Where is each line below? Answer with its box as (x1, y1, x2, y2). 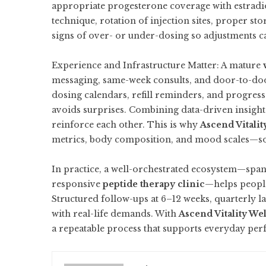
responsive (52, 179, 103, 189)
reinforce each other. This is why (52, 119, 200, 130)
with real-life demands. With (52, 208, 179, 219)
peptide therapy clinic (103, 179, 205, 189)
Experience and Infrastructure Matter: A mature (52, 60, 263, 71)
